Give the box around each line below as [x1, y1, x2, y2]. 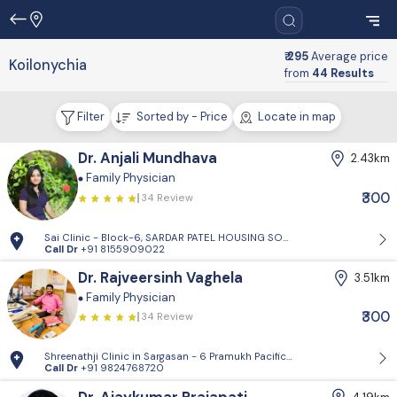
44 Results [312, 65, 374, 81]
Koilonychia [9, 55, 87, 74]
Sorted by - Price [133, 109, 228, 125]
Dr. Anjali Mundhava [77, 149, 217, 168]
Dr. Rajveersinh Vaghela [77, 269, 243, 287]
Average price [311, 48, 388, 64]
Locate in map [254, 109, 336, 125]
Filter [74, 109, 105, 125]
